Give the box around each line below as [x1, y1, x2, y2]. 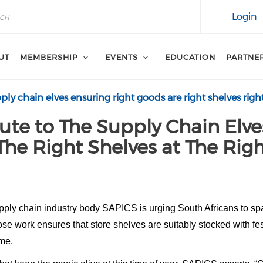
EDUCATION [165, 52, 215, 62]
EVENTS [105, 52, 138, 62]
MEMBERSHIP [20, 52, 78, 62]
